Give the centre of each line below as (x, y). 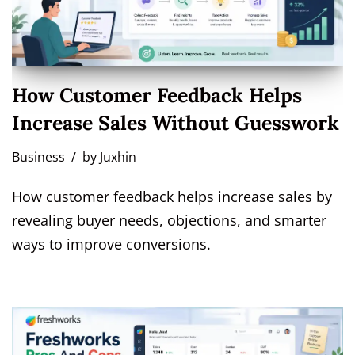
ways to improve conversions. (111, 244)
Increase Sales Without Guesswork (176, 122)
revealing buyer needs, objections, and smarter (169, 220)
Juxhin (118, 157)
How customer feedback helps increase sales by (172, 196)
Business (38, 157)
